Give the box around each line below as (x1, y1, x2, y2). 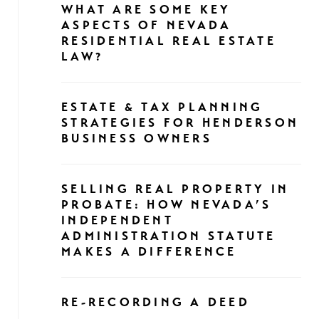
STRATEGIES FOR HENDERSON (61, 115, 299, 130)
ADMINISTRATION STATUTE (61, 229, 276, 244)
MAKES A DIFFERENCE (61, 244, 237, 259)
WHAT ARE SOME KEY (61, 2, 231, 17)
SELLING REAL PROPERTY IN (61, 182, 289, 197)
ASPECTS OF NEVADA (61, 18, 232, 33)
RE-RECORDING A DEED (61, 295, 250, 310)
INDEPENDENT (61, 213, 174, 228)
